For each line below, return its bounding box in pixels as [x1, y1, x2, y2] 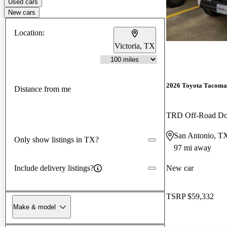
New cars [8, 8, 35, 16]
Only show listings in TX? [14, 135, 99, 144]
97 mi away [174, 143, 211, 153]
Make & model [13, 203, 56, 211]
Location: [14, 28, 45, 37]
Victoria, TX [115, 41, 155, 50]
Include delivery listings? [14, 163, 94, 172]
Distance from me [14, 85, 71, 94]
